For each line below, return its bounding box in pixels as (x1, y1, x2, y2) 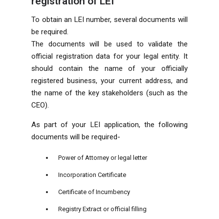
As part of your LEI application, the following (31, 120, 188, 129)
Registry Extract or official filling (58, 205, 147, 213)
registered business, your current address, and (31, 76, 188, 85)
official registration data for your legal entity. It (31, 51, 188, 61)
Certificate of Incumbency (58, 188, 130, 196)
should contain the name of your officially (31, 64, 188, 73)
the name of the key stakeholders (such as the (31, 88, 188, 97)
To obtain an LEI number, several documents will (31, 15, 188, 24)
